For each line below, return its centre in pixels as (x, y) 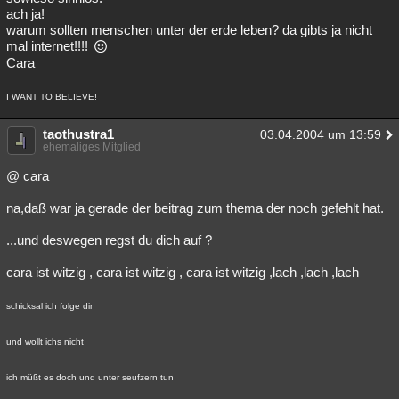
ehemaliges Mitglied (92, 147)
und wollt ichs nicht (45, 342)
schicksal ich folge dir (49, 306)
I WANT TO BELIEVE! (52, 97)
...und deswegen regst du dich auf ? (109, 240)
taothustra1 (78, 134)
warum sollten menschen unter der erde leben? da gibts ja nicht (189, 30)
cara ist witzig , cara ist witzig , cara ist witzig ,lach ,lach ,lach (183, 272)
